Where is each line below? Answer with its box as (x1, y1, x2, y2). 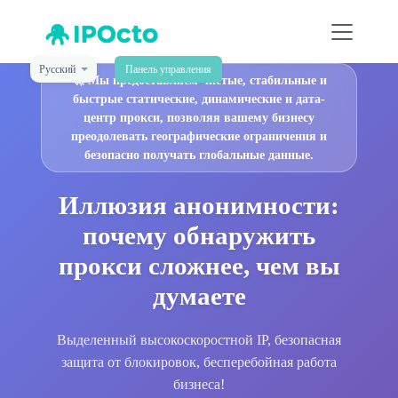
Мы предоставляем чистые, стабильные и (87, 74, 327, 87)
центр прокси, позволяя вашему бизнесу (84, 111, 314, 124)
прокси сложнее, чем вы (58, 251, 340, 280)
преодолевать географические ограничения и (71, 130, 327, 143)
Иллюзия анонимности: (59, 191, 339, 219)
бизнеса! (173, 377, 225, 392)
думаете (152, 282, 246, 310)
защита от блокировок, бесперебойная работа (61, 354, 337, 370)
